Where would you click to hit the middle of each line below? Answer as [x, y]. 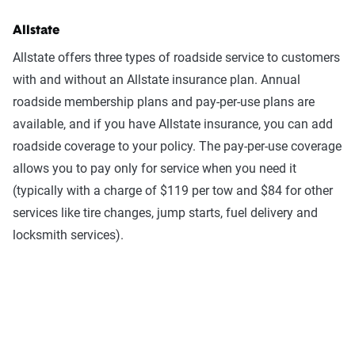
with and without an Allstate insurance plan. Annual [157, 80]
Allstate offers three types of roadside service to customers [176, 57]
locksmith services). [68, 235]
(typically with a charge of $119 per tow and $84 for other [173, 191]
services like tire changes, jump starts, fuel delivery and [165, 213]
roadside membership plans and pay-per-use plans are [164, 102]
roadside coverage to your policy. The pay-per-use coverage [177, 146]
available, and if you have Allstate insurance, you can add [173, 124]
